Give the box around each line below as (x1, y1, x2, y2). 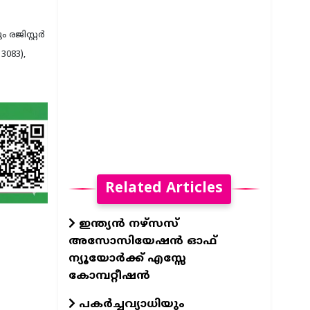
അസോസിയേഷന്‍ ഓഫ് (68, 234, 217, 248)
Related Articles (105, 179, 224, 198)
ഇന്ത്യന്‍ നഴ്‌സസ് (75, 217, 179, 231)
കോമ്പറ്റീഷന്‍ (68, 268, 150, 283)
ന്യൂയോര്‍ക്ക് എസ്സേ (68, 251, 186, 266)
